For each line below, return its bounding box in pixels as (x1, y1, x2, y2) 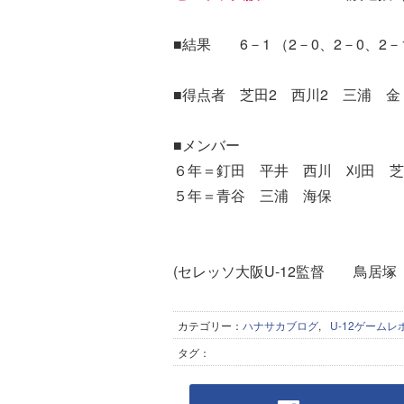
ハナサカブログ (243, 317, 318, 333)
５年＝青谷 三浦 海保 (173, 185, 332, 206)
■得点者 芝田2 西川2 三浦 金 (173, 84, 400, 105)
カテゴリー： (178, 317, 243, 333)
